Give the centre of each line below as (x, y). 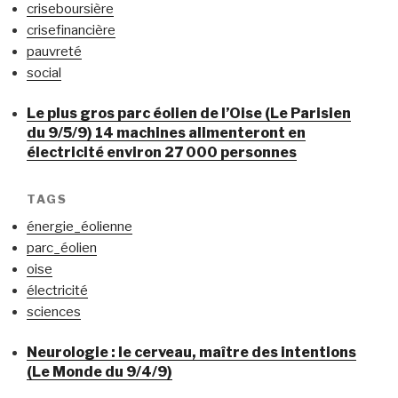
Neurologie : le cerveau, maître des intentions (191, 352)
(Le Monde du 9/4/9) (99, 372)
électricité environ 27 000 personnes (162, 153)
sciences (54, 311)
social (44, 72)
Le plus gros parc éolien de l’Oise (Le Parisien (189, 114)
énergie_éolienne (80, 226)
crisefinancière (71, 30)
